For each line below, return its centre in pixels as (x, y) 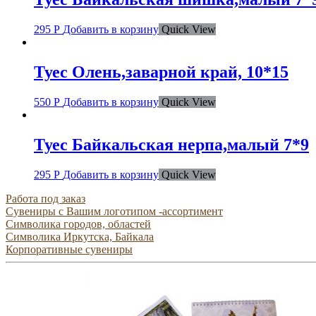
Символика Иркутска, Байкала (80, 236)
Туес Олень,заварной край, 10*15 (161, 72)
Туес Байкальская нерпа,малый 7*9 (171, 145)
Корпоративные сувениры (69, 249)
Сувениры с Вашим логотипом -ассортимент (114, 211)
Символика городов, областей (78, 224)
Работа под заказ (45, 198)
